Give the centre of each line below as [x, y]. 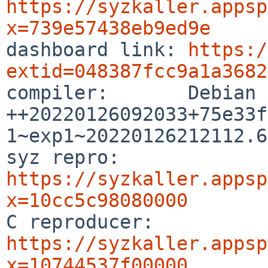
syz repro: [154, 157]
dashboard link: [97, 49]
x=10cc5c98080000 [97, 200]
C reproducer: [171, 222]
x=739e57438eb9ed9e [108, 28]
